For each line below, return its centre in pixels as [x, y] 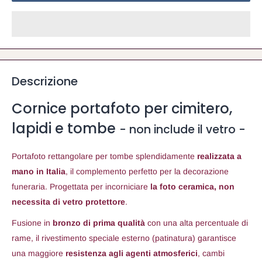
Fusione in [32, 223]
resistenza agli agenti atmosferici [132, 253]
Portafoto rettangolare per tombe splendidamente [104, 156]
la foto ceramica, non [192, 187]
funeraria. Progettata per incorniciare [81, 187]
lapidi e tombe [65, 129]
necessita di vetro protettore [68, 202]
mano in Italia [39, 172]
